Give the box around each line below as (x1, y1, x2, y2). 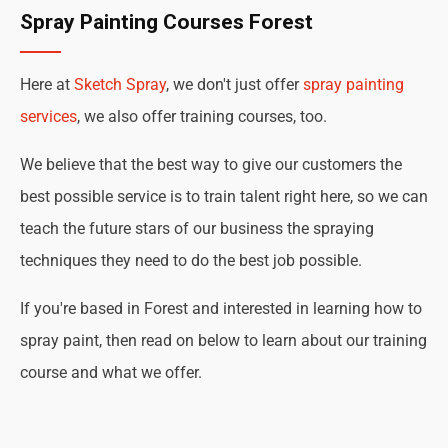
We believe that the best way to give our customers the (20, 155, 402, 174)
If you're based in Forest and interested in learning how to (20, 299, 422, 318)
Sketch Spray (74, 75, 166, 94)
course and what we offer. (20, 363, 202, 382)
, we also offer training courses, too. (77, 107, 327, 126)
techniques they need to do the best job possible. (20, 251, 362, 270)
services (20, 107, 77, 126)
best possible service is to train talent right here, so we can (20, 187, 428, 206)
